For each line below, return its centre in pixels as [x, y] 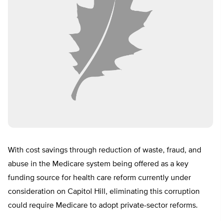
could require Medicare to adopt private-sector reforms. [103, 206]
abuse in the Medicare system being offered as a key [98, 165]
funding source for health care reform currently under [99, 178]
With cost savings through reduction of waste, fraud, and [105, 151]
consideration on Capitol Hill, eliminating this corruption [104, 192]
